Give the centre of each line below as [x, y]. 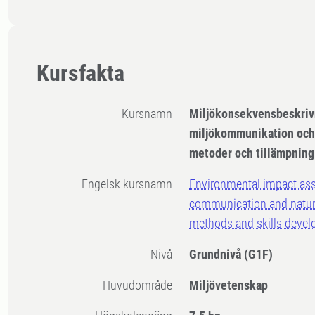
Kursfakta [81, 73]
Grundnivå [217, 255]
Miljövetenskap [229, 285]
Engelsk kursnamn [130, 184]
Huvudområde [142, 285]
